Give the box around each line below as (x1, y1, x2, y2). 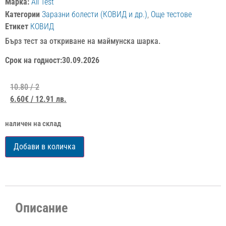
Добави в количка (14, 142, 76, 152)
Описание (15, 200, 68, 216)
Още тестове (151, 9, 192, 19)
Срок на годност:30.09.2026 (5, 55, 99, 65)
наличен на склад (5, 119, 61, 128)
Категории (5, 9, 40, 19)
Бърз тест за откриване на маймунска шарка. (5, 36, 160, 46)
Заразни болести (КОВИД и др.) (42, 9, 147, 19)
